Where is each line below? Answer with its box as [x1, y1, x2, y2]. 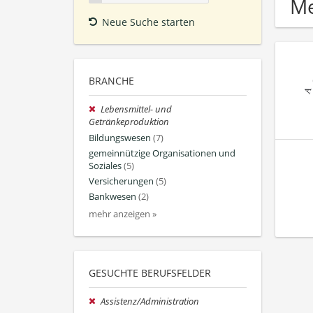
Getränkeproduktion [89, 116, 169, 129]
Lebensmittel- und [101, 103, 173, 116]
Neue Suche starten [102, 15, 195, 29]
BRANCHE [89, 74, 134, 88]
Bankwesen [89, 191, 136, 203]
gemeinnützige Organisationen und [89, 147, 235, 159]
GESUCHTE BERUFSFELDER [89, 266, 211, 280]
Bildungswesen [89, 131, 151, 144]
